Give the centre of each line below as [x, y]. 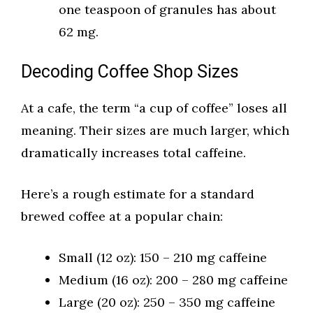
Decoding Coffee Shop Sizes [130, 73]
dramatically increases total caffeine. [133, 153]
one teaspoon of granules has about [167, 10]
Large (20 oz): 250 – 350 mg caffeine [167, 303]
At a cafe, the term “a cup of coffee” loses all [154, 108]
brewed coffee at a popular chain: [122, 217]
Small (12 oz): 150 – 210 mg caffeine [163, 258]
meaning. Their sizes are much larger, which [155, 131]
